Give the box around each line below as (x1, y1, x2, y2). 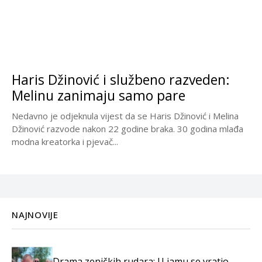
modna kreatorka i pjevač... (12, 136, 118, 148)
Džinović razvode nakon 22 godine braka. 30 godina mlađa (12, 123, 243, 135)
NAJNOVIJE (12, 209, 58, 221)
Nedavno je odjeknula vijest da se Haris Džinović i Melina (12, 110, 239, 122)
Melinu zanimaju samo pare (12, 86, 185, 105)
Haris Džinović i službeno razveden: (12, 70, 230, 89)
